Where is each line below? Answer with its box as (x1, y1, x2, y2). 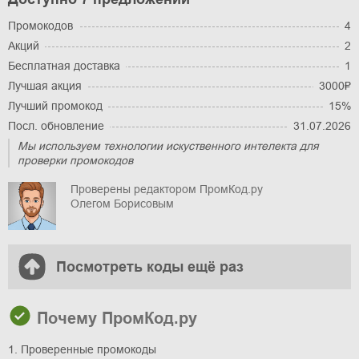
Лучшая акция (8, 79, 82, 93)
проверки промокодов (18, 154, 133, 167)
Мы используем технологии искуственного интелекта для (18, 139, 319, 153)
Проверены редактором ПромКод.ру (71, 183, 263, 196)
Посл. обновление (8, 119, 104, 133)
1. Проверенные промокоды (8, 343, 156, 357)
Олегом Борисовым (71, 197, 174, 211)
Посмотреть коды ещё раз (56, 259, 244, 276)
